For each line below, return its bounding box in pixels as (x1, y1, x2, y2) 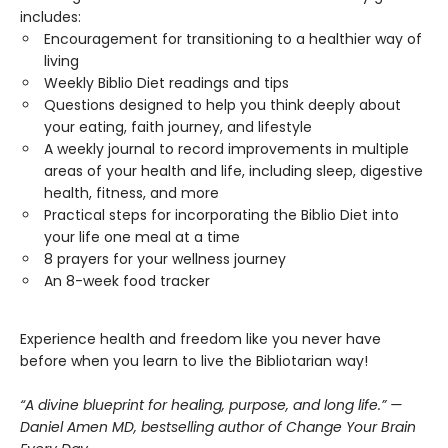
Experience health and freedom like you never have (20, 328, 381, 349)
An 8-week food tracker (44, 270, 210, 291)
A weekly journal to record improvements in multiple (44, 138, 409, 159)
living (44, 50, 79, 71)
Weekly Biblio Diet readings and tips (44, 72, 289, 93)
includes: (20, 6, 81, 27)
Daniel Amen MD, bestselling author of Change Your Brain (20, 416, 416, 437)
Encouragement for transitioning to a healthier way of (44, 28, 422, 49)
